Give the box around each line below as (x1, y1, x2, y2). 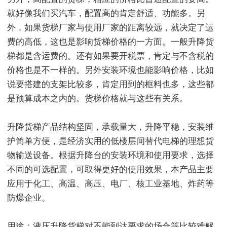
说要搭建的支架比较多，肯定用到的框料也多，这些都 (7, 79, 214, 89)
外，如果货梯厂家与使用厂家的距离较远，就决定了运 (7, 22, 214, 32)
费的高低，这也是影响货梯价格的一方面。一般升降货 (7, 36, 214, 47)
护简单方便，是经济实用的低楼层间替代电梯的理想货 (7, 136, 214, 146)
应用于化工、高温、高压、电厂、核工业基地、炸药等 (7, 178, 214, 188)
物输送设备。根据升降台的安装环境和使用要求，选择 (7, 150, 214, 160)
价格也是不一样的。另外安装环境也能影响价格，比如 (7, 65, 214, 75)
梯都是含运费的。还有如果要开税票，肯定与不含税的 (7, 51, 214, 61)
